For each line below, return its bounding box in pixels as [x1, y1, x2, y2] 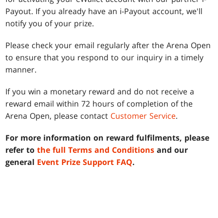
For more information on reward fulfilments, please [5, 132, 210, 143]
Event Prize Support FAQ [37, 156, 133, 167]
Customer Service [110, 110, 176, 121]
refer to [5, 144, 37, 155]
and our [154, 144, 188, 155]
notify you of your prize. [5, 18, 94, 29]
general [5, 156, 37, 167]
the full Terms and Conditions [37, 144, 155, 155]
